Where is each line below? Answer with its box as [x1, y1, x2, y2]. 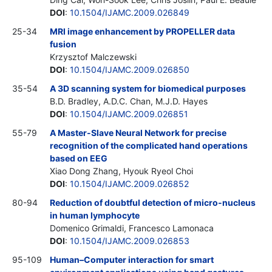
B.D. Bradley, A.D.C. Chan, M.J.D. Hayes [50, 95, 208, 106]
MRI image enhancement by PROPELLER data [50, 25, 235, 36]
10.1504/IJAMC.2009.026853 [70, 235, 189, 246]
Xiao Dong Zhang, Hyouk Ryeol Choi [50, 165, 193, 176]
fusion [50, 38, 76, 49]
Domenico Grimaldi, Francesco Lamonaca [50, 222, 214, 233]
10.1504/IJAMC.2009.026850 [70, 64, 189, 75]
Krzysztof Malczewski [50, 51, 137, 62]
